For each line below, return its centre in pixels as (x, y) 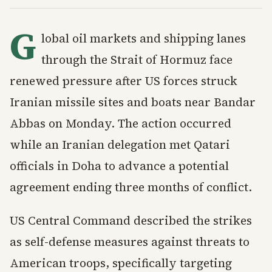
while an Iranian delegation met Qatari (120, 144)
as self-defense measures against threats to (130, 242)
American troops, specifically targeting (121, 263)
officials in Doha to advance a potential (119, 166)
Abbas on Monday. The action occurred (121, 123)
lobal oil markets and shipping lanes (144, 38)
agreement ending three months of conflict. (131, 187)
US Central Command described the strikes (131, 220)
